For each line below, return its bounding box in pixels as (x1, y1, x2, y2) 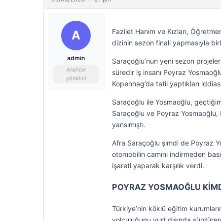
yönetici (66, 74, 86, 81)
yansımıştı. (112, 120, 146, 129)
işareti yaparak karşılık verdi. (112, 161, 204, 170)
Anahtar (66, 66, 86, 73)
